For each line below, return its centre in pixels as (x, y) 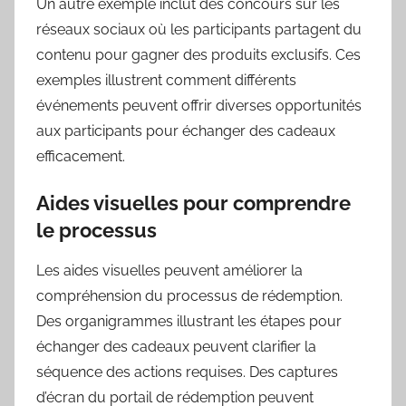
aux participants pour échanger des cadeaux (186, 130)
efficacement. (81, 156)
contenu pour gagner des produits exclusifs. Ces (198, 54)
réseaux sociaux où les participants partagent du (199, 29)
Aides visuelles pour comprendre (193, 203)
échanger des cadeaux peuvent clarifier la (176, 347)
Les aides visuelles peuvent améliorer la (169, 271)
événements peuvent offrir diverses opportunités (199, 105)
